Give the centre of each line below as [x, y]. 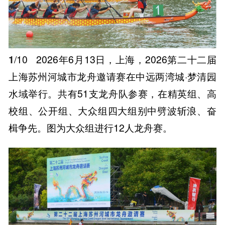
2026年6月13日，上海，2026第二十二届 [125, 60]
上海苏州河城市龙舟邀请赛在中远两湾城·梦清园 [113, 77]
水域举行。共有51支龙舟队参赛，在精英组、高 [113, 94]
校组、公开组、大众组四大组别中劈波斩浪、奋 [113, 111]
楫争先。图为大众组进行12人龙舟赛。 [91, 128]
